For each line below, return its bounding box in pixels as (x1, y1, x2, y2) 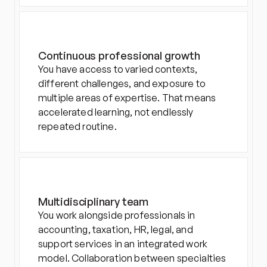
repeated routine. (38, 120, 117, 132)
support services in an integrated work (38, 238, 208, 250)
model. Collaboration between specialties (38, 252, 226, 264)
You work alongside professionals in (38, 209, 195, 221)
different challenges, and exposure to (38, 77, 206, 89)
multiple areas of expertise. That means (38, 92, 216, 104)
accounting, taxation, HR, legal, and (38, 223, 193, 235)
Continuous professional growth (38, 49, 200, 62)
